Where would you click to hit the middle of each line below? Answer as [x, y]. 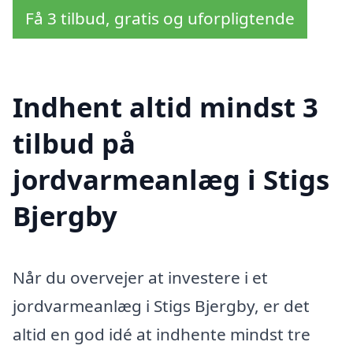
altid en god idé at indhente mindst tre [162, 334]
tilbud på [74, 143]
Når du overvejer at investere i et [140, 278]
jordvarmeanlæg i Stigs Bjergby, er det [161, 306]
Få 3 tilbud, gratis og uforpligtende [160, 18]
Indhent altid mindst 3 [165, 107]
